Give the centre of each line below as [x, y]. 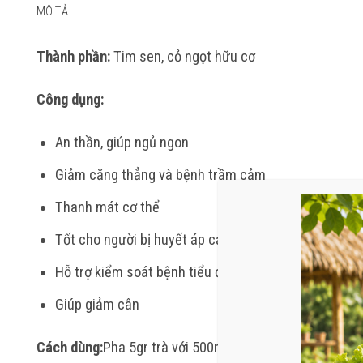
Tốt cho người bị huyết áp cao [143, 239]
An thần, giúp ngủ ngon [122, 142]
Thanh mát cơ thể [108, 207]
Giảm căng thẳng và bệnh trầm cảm [161, 174]
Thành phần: [73, 56]
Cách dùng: [69, 347]
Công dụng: [70, 99]
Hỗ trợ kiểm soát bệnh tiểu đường [154, 271]
